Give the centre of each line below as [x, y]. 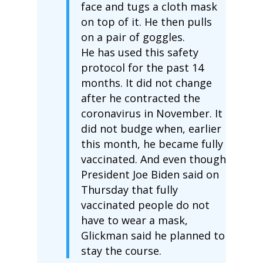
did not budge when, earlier [151, 128]
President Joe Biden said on [150, 174]
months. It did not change [146, 82]
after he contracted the [140, 98]
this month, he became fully [152, 144]
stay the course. [121, 250]
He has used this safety [139, 52]
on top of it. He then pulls [146, 21]
